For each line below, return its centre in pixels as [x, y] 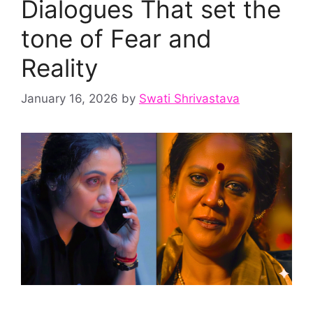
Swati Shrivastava [189, 99]
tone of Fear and [116, 38]
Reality [63, 67]
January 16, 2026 [70, 99]
